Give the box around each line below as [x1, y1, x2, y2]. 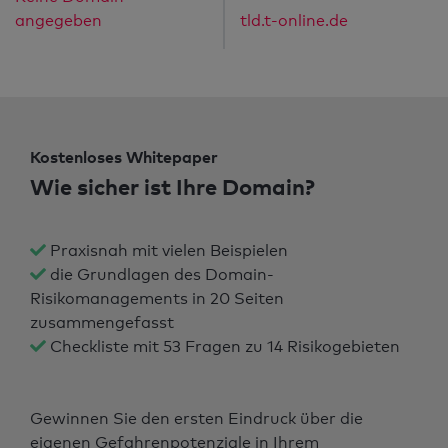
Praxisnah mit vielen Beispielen [46, 241, 288, 261]
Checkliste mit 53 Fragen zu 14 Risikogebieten [46, 337, 400, 357]
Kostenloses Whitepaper [30, 147, 218, 168]
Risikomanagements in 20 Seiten [30, 289, 284, 309]
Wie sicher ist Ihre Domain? [30, 172, 315, 201]
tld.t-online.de [240, 11, 348, 31]
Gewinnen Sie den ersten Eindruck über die [30, 409, 363, 429]
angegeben [15, 11, 102, 31]
